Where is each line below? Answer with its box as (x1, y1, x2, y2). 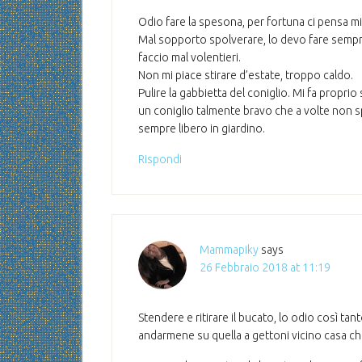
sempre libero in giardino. (138, 122, 265, 135)
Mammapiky (200, 243, 259, 256)
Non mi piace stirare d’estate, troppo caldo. (138, 69, 353, 82)
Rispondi (138, 153, 182, 166)
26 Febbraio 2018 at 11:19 (200, 261, 330, 274)
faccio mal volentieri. (138, 51, 241, 64)
